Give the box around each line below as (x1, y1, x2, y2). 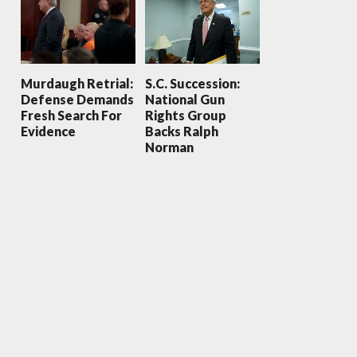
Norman (144, 139, 194, 155)
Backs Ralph (144, 123, 218, 139)
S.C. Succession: (144, 75, 240, 91)
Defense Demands (20, 91, 134, 107)
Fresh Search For (20, 107, 122, 123)
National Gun (144, 91, 225, 107)
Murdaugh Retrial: (20, 75, 133, 91)
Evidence (20, 123, 76, 139)
